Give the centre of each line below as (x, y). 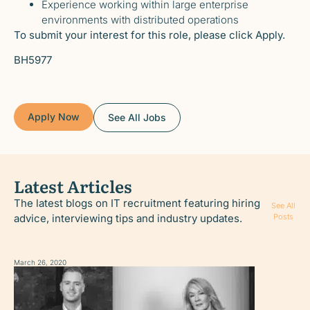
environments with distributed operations (140, 19)
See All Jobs (137, 117)
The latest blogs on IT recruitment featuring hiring (137, 203)
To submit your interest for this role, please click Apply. (149, 35)
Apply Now (54, 116)
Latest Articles (73, 185)
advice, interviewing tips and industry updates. (128, 218)
